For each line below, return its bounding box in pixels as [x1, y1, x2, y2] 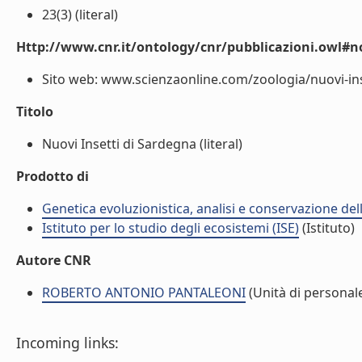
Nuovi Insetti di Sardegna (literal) [42, 135, 242, 153]
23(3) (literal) [42, 6, 118, 23]
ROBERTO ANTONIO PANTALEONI [42, 284, 246, 301]
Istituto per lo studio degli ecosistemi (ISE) [42, 219, 299, 237]
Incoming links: [16, 333, 119, 352]
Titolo [16, 103, 53, 120]
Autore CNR [16, 251, 91, 269]
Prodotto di [16, 167, 89, 185]
